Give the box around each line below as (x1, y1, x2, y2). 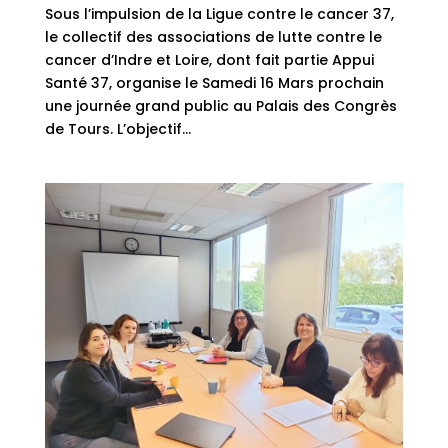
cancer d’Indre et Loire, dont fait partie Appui (44, 50, 374, 71)
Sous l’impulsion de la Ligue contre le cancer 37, (44, 4, 394, 25)
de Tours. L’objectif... (44, 119, 191, 140)
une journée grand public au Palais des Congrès (44, 96, 397, 117)
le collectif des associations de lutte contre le (44, 27, 382, 48)
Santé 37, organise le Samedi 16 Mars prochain (44, 73, 384, 94)
